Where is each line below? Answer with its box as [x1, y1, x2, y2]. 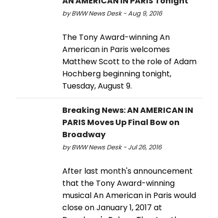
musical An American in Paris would [62, 189, 196, 201]
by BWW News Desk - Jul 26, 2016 [62, 143, 162, 151]
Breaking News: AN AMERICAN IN [62, 104, 193, 116]
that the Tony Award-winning [62, 177, 175, 189]
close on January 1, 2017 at [62, 201, 162, 213]
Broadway [62, 128, 106, 140]
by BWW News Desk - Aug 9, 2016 [62, 9, 162, 18]
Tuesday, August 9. [62, 80, 132, 91]
